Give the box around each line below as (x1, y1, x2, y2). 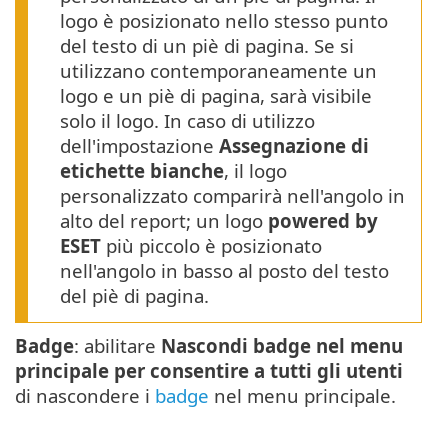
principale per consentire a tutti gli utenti (15, 358, 403, 384)
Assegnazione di (219, 133, 369, 159)
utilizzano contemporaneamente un (60, 58, 377, 84)
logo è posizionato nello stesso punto (60, 8, 388, 34)
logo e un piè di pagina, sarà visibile (60, 83, 372, 109)
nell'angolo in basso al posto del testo (60, 258, 389, 284)
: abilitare (74, 333, 161, 359)
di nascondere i (15, 383, 155, 409)
